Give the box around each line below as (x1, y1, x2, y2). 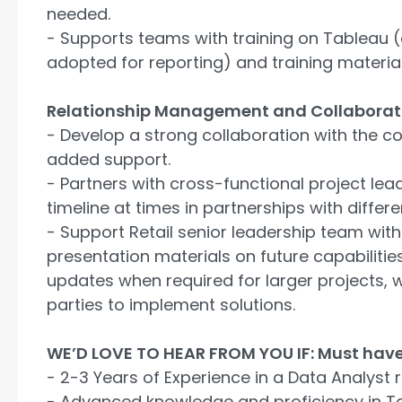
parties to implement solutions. (47, 293, 295, 316)
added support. (47, 147, 170, 170)
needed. (47, 2, 110, 25)
